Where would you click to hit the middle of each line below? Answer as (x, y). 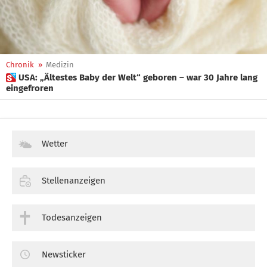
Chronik (20, 65)
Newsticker (64, 254)
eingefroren (30, 88)
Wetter (55, 144)
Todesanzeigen (72, 217)
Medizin (60, 65)
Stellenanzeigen (74, 180)
